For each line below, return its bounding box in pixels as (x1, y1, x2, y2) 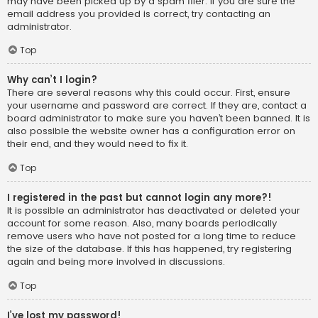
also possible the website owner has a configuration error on (7, 124, 295, 138)
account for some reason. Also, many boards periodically (7, 216, 277, 231)
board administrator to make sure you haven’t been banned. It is (7, 111, 310, 126)
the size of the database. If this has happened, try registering (7, 242, 292, 256)
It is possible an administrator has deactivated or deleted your (7, 204, 300, 218)
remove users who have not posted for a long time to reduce (7, 229, 296, 243)
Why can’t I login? (7, 73, 97, 87)
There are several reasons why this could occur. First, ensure (7, 86, 290, 100)
